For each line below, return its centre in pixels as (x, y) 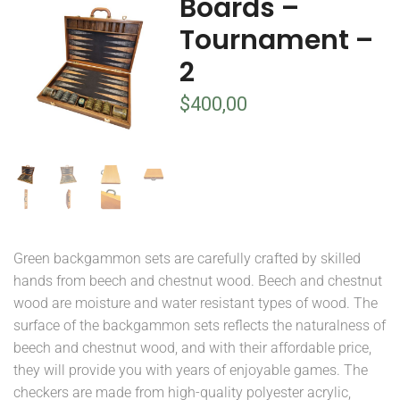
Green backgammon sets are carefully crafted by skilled (187, 259)
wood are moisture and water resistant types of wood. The (196, 304)
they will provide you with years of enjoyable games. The (191, 371)
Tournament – (276, 40)
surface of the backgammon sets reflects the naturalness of (200, 326)
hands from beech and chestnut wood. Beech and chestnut (198, 281)
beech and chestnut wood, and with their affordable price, (192, 348)
